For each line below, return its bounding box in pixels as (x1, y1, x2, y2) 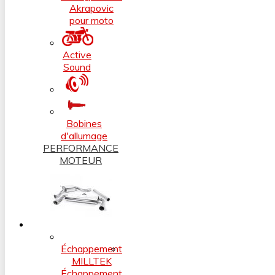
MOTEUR (60, 153, 102, 166)
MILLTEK (71, 254, 112, 267)
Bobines (66, 117, 102, 130)
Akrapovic (69, 1, 114, 14)
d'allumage (61, 129, 107, 142)
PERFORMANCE (43, 141, 118, 154)
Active (62, 48, 91, 61)
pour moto (69, 14, 114, 26)
